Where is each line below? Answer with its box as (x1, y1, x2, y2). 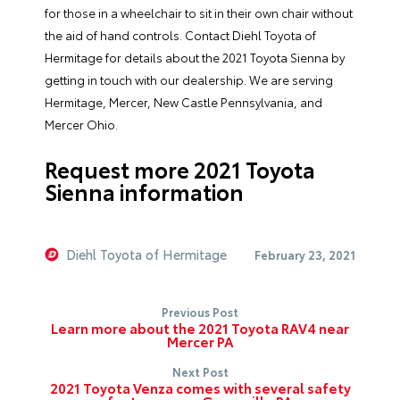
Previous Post (162, 303, 238, 320)
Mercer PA (166, 330, 234, 351)
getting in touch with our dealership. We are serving (45, 71, 333, 87)
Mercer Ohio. (45, 115, 118, 132)
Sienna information (45, 175, 244, 206)
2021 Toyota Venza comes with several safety (49, 377, 351, 397)
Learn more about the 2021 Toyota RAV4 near (51, 317, 349, 337)
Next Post (171, 362, 229, 379)
